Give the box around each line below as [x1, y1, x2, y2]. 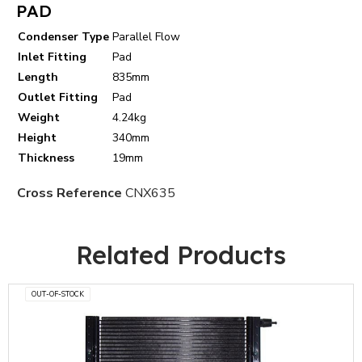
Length [18, 69, 58, 85]
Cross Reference [17, 183, 122, 202]
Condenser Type [18, 28, 109, 44]
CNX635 [125, 183, 175, 202]
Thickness [18, 149, 74, 166]
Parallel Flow [112, 28, 180, 44]
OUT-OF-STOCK [32, 288, 84, 299]
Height [18, 129, 57, 145]
